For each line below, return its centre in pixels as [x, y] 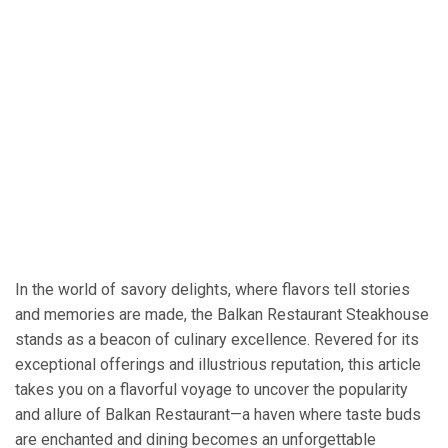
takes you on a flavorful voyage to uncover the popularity [211, 390]
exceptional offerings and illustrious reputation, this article [218, 365]
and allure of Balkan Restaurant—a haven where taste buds [218, 415]
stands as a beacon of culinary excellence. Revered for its [217, 340]
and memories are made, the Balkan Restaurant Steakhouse [222, 315]
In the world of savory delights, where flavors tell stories [212, 290]
